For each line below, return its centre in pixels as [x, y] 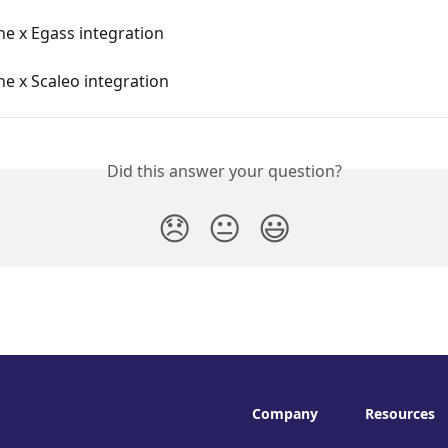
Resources [400, 413]
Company [285, 413]
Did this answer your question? [224, 170]
